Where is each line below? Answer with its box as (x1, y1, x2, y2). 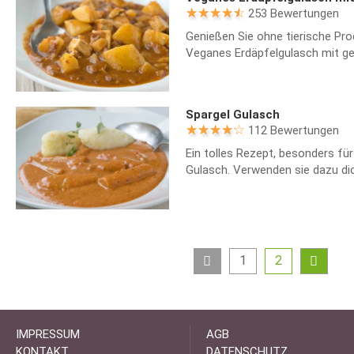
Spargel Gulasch (185, 107, 280, 122)
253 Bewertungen (247, 6, 339, 21)
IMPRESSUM (16, 327, 80, 342)
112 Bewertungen (247, 123, 339, 138)
